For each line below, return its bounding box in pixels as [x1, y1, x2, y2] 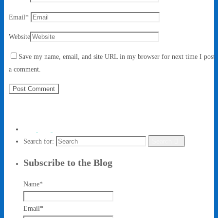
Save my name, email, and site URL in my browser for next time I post [18, 52, 215, 60]
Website [9, 33, 30, 41]
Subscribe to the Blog [23, 157, 112, 168]
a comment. [9, 65, 41, 73]
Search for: [23, 138, 54, 145]
